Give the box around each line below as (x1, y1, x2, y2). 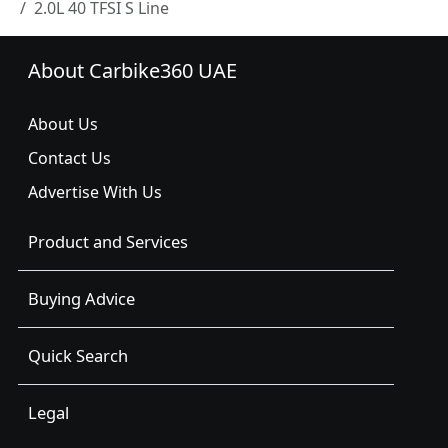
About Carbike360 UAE (28, 56, 237, 84)
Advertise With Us (28, 180, 162, 203)
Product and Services (28, 229, 188, 253)
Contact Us (28, 146, 111, 169)
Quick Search (28, 343, 128, 367)
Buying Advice (28, 286, 135, 310)
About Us (28, 112, 98, 135)
